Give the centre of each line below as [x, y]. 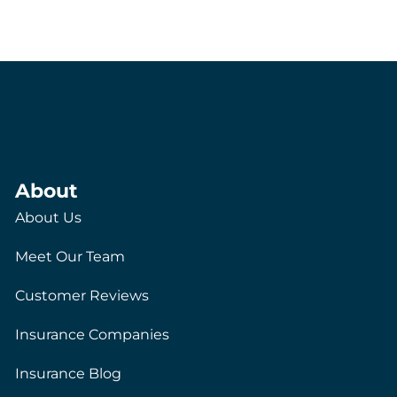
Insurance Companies [93, 334]
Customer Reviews [82, 295]
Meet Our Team [70, 256]
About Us [49, 217]
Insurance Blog [69, 373]
